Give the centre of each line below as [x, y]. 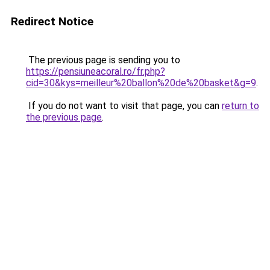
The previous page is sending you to [103, 60]
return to [240, 106]
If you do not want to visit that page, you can [124, 106]
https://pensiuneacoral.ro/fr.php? [96, 71]
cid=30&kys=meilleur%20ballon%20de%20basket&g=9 [141, 83]
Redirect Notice [52, 21]
